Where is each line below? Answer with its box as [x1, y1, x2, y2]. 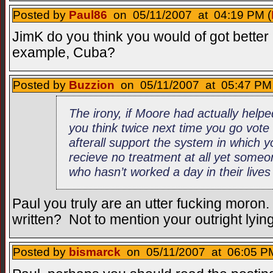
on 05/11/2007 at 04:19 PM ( [107, 8, 271, 21]
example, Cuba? [12, 45, 115, 61]
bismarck [69, 245, 121, 258]
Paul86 [69, 8, 107, 21]
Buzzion [69, 79, 115, 92]
